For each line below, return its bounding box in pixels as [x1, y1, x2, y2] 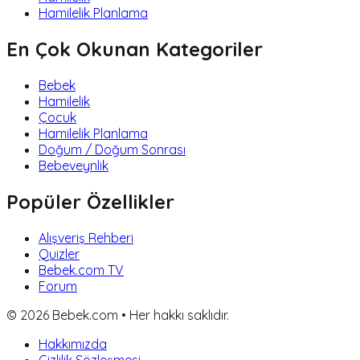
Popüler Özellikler [6, 189, 174, 214]
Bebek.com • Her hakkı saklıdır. [49, 306, 229, 323]
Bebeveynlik [39, 157, 108, 174]
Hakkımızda [39, 335, 107, 352]
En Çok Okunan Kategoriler [6, 36, 263, 61]
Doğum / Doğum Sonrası [39, 141, 186, 157]
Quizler [39, 245, 80, 262]
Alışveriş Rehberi [39, 229, 133, 246]
